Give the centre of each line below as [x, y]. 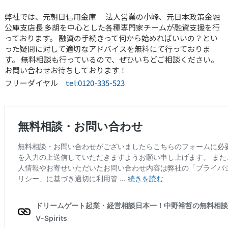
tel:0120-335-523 [95, 83]
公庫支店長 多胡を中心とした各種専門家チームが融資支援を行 [112, 27]
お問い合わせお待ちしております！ [65, 70]
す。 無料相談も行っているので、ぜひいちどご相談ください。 [111, 60]
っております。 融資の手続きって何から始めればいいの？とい [111, 38]
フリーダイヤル [35, 83]
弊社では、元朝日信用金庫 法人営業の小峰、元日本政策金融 [112, 17]
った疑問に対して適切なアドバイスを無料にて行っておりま [107, 49]
